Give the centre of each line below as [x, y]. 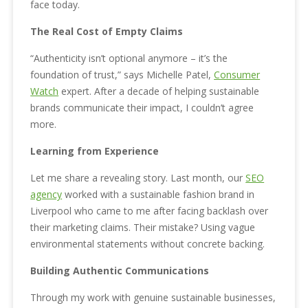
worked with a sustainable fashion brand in [158, 194]
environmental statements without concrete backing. [148, 243]
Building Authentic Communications [120, 270]
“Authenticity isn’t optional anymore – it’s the [129, 58]
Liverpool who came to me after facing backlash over [150, 210]
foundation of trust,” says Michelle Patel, [122, 74]
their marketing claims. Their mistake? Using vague [143, 227]
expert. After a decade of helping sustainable [159, 91]
